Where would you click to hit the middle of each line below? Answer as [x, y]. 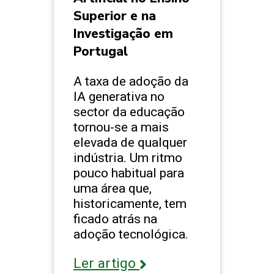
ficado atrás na [115, 219]
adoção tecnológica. [131, 234]
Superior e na [115, 16]
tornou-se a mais [121, 127]
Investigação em [123, 34]
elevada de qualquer [130, 143]
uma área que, [113, 188]
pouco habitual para [129, 173]
